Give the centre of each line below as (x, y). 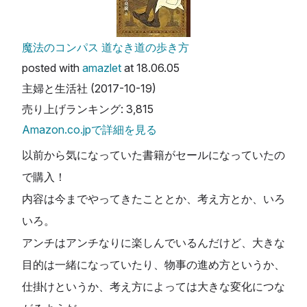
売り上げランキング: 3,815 (88, 109)
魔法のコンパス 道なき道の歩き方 (106, 47)
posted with (52, 67)
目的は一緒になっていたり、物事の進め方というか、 (153, 265)
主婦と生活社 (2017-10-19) (89, 88)
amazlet (102, 67)
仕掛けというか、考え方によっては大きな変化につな (153, 287)
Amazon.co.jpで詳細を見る (89, 129)
